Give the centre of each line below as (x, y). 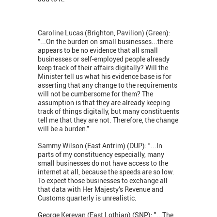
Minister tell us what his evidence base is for (105, 77)
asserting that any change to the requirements (108, 85)
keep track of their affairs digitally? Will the (103, 68)
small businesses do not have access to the (103, 163)
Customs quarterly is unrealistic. (87, 198)
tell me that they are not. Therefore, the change (108, 120)
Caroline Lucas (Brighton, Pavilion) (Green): (104, 33)
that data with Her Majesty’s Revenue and (101, 189)
